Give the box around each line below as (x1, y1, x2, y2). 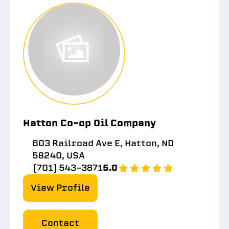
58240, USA (32, 150, 85, 162)
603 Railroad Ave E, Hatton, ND (32, 138, 174, 149)
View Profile (31, 182, 90, 194)
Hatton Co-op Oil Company (23, 117, 156, 129)
